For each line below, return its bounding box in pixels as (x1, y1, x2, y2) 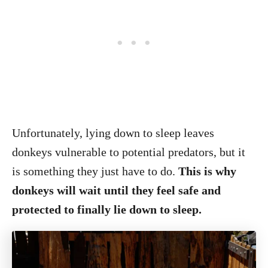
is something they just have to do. (12, 165, 178, 178)
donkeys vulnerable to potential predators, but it (12, 145, 245, 159)
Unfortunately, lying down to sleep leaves (12, 126, 214, 139)
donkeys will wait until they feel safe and (12, 184, 221, 197)
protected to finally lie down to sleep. (12, 203, 202, 216)
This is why (178, 165, 236, 178)
